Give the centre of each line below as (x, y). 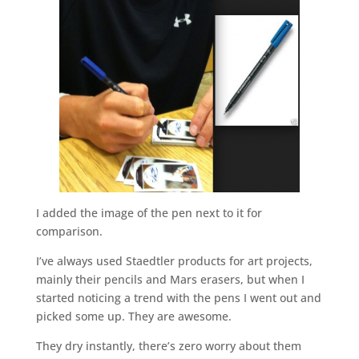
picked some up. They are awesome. (133, 316)
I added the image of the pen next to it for (149, 213)
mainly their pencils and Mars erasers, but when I (170, 279)
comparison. (69, 231)
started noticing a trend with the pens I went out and (178, 298)
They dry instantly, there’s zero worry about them (168, 346)
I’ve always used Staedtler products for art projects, (174, 261)
